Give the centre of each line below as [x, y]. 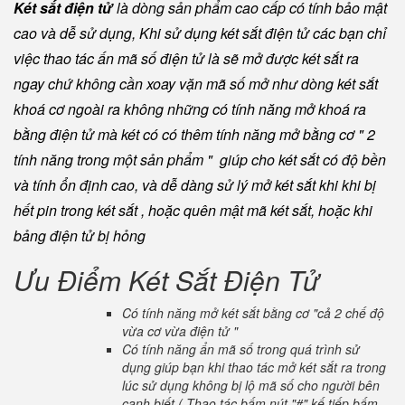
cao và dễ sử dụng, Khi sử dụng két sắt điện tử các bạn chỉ [200, 33]
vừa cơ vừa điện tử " [180, 331]
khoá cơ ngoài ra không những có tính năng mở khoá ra [190, 109]
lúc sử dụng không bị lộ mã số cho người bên [251, 385]
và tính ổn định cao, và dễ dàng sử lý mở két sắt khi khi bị [195, 185]
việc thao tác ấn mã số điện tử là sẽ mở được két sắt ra [186, 58]
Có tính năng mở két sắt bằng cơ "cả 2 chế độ [253, 313]
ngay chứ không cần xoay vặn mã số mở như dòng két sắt [196, 84]
